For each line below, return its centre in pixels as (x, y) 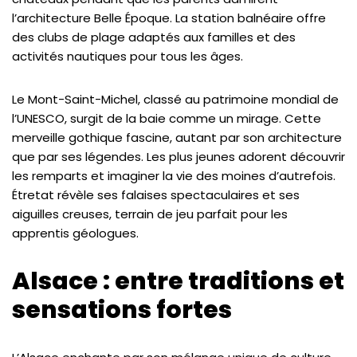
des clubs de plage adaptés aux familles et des (154, 37)
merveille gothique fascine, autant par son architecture (177, 137)
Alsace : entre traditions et (178, 281)
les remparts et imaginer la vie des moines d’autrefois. (174, 176)
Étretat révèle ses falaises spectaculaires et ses (156, 195)
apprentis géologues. (75, 233)
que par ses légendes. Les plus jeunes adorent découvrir (178, 157)
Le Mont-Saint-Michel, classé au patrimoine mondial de (175, 99)
